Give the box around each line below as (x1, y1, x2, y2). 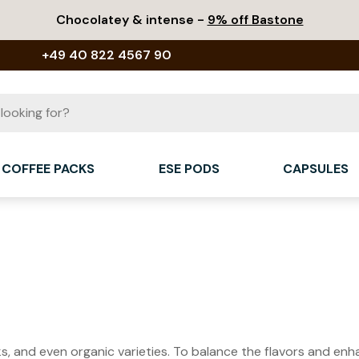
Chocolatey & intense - (55, 11, 208, 28)
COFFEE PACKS (2, 159, 95, 177)
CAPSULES (283, 159, 349, 177)
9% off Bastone (207, 11, 304, 28)
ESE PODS (158, 159, 220, 177)
